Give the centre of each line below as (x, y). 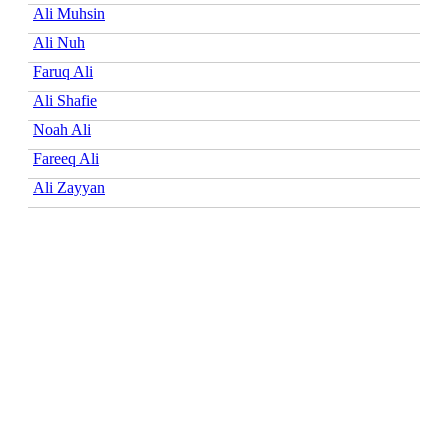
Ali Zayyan (69, 187)
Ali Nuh (59, 42)
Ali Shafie (65, 100)
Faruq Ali (63, 71)
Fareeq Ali (66, 158)
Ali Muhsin (69, 13)
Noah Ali (62, 129)
